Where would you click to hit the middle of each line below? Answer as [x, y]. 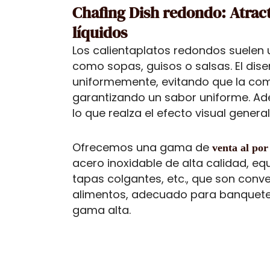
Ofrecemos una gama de [142, 148]
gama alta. [102, 210]
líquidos [100, 32]
